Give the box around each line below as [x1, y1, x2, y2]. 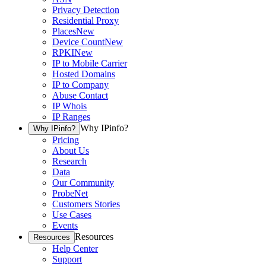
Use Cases [52, 210, 91, 220]
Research [52, 156, 87, 167]
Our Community [52, 178, 114, 188]
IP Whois [52, 101, 87, 112]
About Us [52, 145, 89, 156]
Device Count [52, 37, 104, 47]
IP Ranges [52, 112, 90, 122]
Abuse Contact [52, 90, 108, 101]
